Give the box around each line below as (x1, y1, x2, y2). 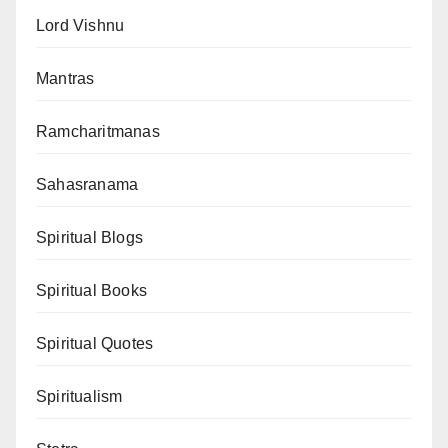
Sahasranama (36, 176, 139, 193)
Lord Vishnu (36, 17, 125, 34)
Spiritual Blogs (36, 229, 143, 246)
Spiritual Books (36, 282, 147, 299)
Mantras (36, 70, 95, 87)
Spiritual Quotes (36, 335, 154, 352)
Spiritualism (36, 388, 123, 405)
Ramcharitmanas (36, 123, 160, 140)
